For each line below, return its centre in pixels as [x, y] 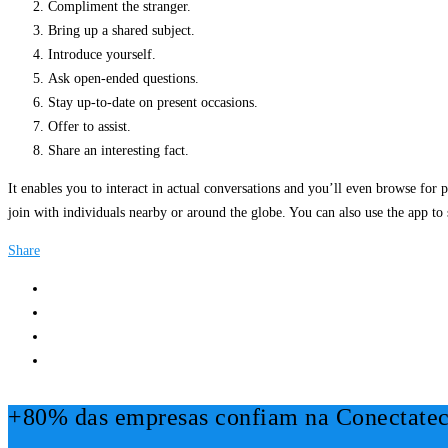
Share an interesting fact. [118, 151]
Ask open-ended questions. [123, 79]
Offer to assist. [89, 127]
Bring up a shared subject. [121, 31]
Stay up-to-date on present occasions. [153, 103]
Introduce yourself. [102, 55]
